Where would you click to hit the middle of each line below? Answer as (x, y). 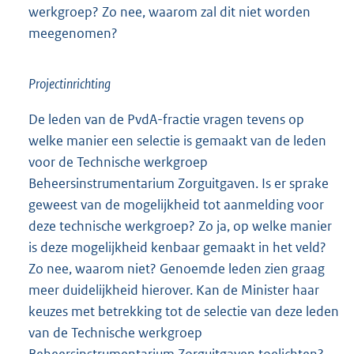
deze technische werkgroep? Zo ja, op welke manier (180, 226)
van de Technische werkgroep (115, 332)
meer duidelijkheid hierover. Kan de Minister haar (174, 290)
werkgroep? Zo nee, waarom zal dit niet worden (169, 11)
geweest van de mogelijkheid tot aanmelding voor (176, 204)
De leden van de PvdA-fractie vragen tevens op (166, 119)
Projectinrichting (70, 83)
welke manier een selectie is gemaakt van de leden (177, 140)
